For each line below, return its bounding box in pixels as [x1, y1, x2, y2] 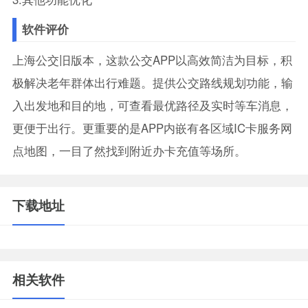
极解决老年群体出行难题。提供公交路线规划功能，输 [12, 74, 293, 91]
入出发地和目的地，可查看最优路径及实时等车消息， [12, 97, 293, 114]
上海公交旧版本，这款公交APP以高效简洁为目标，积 [12, 52, 292, 69]
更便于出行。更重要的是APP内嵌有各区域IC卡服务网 [12, 120, 292, 137]
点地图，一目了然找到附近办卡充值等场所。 [12, 142, 246, 159]
